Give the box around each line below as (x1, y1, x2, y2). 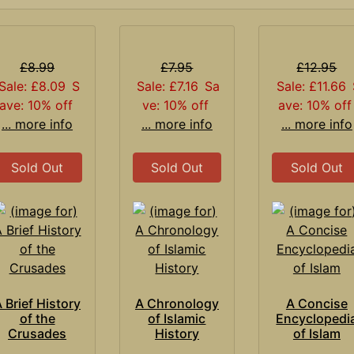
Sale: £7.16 (137, 77, 199, 94)
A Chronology (134, 295, 219, 311)
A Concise (285, 295, 348, 311)
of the (19, 310, 55, 326)
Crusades (8, 325, 67, 341)
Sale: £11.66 (276, 77, 346, 94)
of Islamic (148, 310, 206, 326)
